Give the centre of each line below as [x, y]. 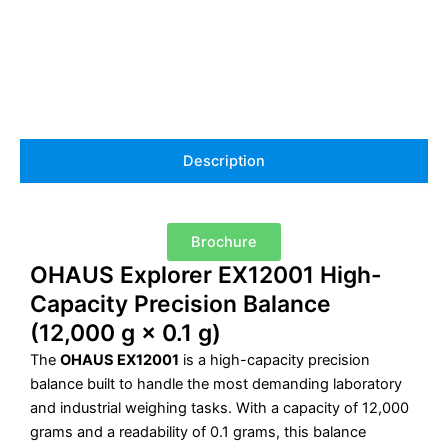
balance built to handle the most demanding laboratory [216, 384]
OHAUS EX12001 [119, 360]
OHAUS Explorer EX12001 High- [206, 275]
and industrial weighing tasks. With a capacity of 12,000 [219, 408]
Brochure [224, 242]
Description [224, 161]
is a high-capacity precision [274, 360]
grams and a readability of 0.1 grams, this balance [198, 432]
